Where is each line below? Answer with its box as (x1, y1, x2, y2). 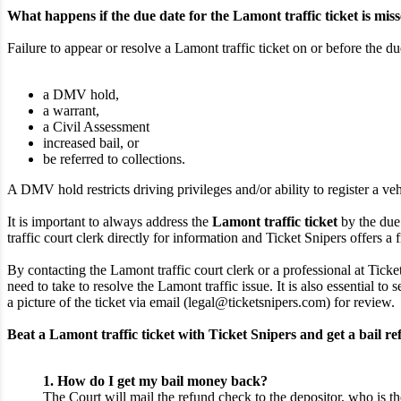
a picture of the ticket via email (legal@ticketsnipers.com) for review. (7, 294, 395, 311)
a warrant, (43, 103, 99, 119)
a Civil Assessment (43, 119, 149, 135)
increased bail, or (43, 135, 139, 151)
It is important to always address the (7, 214, 212, 230)
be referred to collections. (43, 151, 185, 167)
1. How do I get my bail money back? (43, 373, 268, 389)
